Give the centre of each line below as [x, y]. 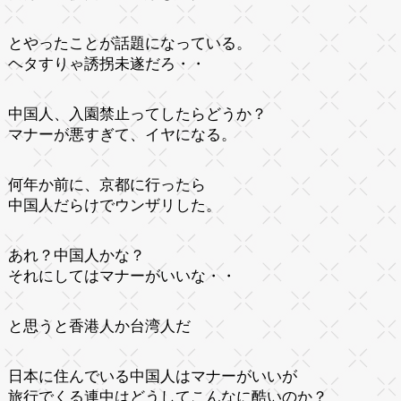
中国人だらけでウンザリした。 [114, 205]
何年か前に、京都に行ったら [107, 184]
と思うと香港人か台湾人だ [99, 326]
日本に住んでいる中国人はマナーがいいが [152, 376]
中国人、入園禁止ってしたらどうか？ [137, 114]
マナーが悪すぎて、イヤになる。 [122, 134]
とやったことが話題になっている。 [129, 43]
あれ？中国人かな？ [76, 255]
